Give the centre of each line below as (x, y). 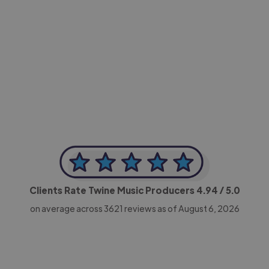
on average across (67, 208)
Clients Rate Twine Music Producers (113, 190)
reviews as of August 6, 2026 (181, 208)
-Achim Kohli (79, 53)
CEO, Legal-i (76, 65)
